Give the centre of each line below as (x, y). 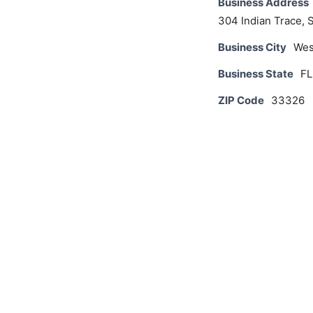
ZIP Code (241, 100)
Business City (252, 47)
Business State (256, 74)
